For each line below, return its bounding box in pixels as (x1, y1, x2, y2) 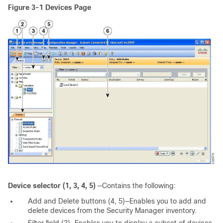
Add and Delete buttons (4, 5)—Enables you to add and (28, 197, 206, 205)
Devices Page (45, 3, 91, 11)
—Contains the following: (96, 181, 176, 190)
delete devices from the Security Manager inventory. (28, 206, 197, 215)
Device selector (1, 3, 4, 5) (8, 181, 96, 190)
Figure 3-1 (8, 3, 45, 11)
